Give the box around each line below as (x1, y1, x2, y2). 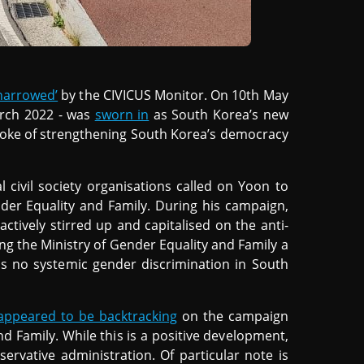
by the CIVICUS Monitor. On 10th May (58, 86, 288, 104)
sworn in (94, 106, 149, 123)
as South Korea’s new (149, 106, 288, 123)
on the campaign (176, 307, 288, 325)
